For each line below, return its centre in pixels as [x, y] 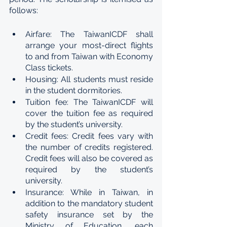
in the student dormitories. [74, 90]
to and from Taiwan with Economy [89, 56]
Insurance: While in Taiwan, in [89, 192]
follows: [24, 10]
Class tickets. [49, 68]
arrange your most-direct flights [89, 45]
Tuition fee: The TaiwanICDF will [89, 102]
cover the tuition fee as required [89, 113]
